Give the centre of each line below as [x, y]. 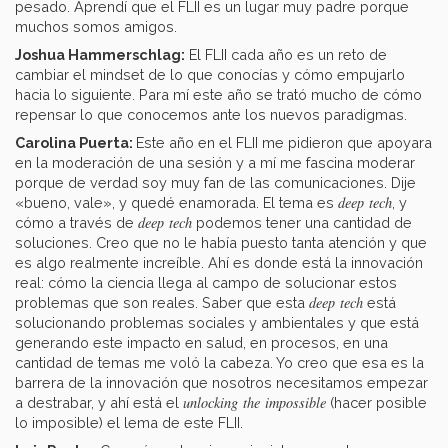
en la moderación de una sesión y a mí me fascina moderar [215, 163]
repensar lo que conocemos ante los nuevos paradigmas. [213, 115]
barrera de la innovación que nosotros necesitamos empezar [221, 383]
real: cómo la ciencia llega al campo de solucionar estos [206, 283]
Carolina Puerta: [75, 143]
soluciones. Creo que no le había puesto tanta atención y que [221, 243]
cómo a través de [76, 223]
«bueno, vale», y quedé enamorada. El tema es [176, 203]
